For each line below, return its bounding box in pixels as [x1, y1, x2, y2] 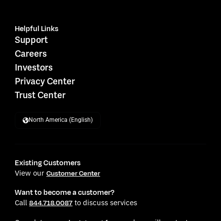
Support [15, 34, 48, 46]
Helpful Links [15, 24, 58, 35]
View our [15, 168, 46, 178]
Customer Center [46, 168, 100, 179]
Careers [15, 48, 47, 60]
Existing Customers [15, 158, 80, 169]
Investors [15, 62, 53, 74]
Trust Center [15, 89, 66, 101]
